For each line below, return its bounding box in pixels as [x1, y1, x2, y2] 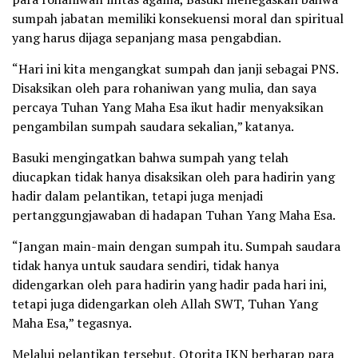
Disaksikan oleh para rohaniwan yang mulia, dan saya [12, 79, 316, 97]
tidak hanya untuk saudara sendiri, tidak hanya [12, 257, 279, 275]
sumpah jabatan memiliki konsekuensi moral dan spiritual [12, 10, 344, 28]
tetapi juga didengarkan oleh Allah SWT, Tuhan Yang [12, 295, 318, 313]
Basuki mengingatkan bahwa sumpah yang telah [12, 149, 288, 167]
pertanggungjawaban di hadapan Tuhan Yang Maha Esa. [12, 206, 336, 225]
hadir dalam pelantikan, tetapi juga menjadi [12, 187, 263, 205]
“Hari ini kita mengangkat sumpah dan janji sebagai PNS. [12, 60, 338, 78]
